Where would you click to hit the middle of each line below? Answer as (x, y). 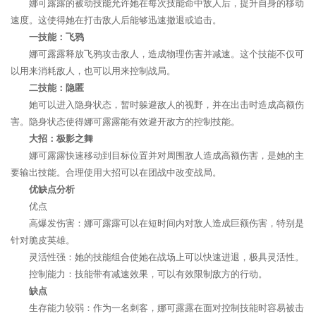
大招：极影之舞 (61, 139)
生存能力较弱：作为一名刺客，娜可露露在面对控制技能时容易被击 (166, 308)
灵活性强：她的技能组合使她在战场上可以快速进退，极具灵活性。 (166, 257)
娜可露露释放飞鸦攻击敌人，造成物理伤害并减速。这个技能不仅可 (166, 54)
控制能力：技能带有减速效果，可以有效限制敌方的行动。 (148, 274)
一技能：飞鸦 (56, 37)
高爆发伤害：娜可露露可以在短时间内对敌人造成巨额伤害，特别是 (166, 223)
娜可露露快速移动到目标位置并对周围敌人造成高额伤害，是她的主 (166, 156)
